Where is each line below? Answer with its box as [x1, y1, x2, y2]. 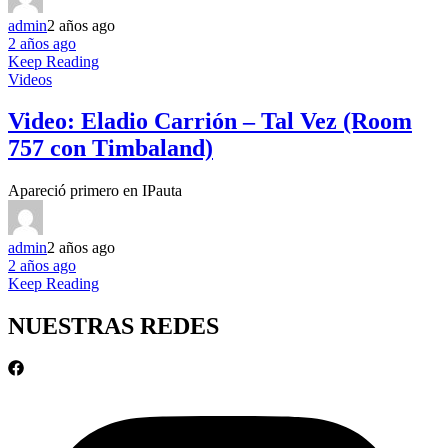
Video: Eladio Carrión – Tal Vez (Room [8, 108, 412, 135]
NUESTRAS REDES [8, 313, 219, 340]
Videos [8, 70, 52, 88]
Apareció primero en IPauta [8, 182, 182, 200]
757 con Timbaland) [8, 135, 213, 162]
